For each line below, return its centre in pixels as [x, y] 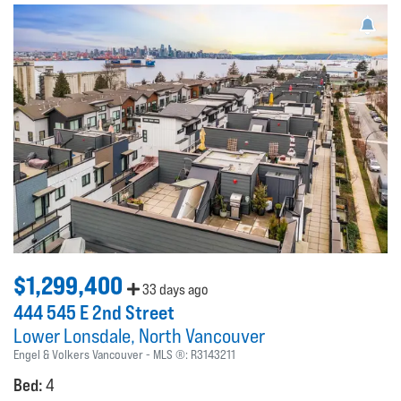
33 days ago [174, 290]
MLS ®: [172, 355]
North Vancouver [202, 336]
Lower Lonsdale [72, 336]
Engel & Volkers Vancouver [78, 355]
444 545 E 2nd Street [94, 313]
